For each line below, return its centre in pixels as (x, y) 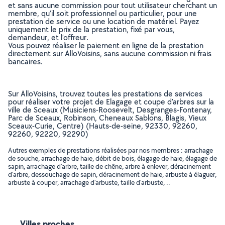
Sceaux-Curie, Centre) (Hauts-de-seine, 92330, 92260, (103, 126)
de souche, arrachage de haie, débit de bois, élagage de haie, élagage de (113, 158)
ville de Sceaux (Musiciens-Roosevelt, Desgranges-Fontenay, (110, 110)
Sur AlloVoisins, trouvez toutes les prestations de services (105, 94)
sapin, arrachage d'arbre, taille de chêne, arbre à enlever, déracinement (109, 166)
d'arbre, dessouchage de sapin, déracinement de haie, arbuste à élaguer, (112, 174)
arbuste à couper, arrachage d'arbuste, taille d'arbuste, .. (89, 182)
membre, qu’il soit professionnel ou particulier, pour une (102, 13)
